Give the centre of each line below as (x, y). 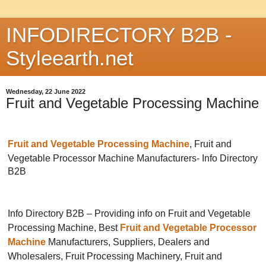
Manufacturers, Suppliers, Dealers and (128, 242)
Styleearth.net (70, 58)
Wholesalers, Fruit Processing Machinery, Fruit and (115, 256)
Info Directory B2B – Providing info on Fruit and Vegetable (129, 214)
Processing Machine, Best (64, 228)
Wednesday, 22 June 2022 (46, 91)
